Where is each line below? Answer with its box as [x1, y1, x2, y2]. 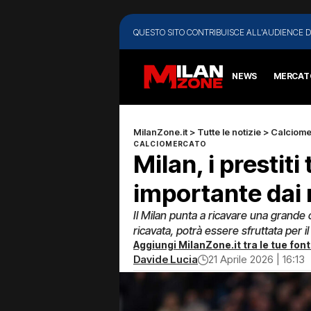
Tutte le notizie [197, 126, 261, 137]
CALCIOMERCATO [133, 139, 208, 148]
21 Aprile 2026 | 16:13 [208, 253, 305, 266]
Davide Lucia [133, 253, 198, 266]
